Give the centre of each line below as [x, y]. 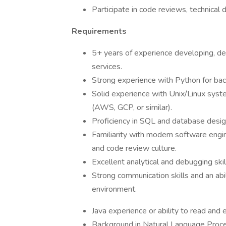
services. [107, 67]
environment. [114, 189]
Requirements [99, 31]
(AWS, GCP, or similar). [132, 107]
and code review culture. [134, 148]
